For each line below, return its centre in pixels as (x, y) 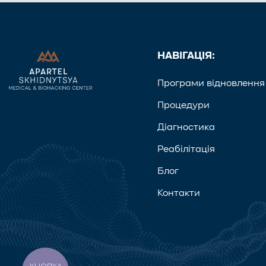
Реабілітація (186, 149)
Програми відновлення (211, 83)
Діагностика (186, 127)
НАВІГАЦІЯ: (186, 56)
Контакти (179, 193)
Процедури (183, 105)
